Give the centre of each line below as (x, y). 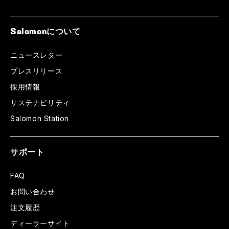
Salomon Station (40, 119)
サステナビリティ (40, 103)
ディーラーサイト (40, 223)
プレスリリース (37, 71)
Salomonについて (45, 32)
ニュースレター (37, 55)
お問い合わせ (33, 192)
